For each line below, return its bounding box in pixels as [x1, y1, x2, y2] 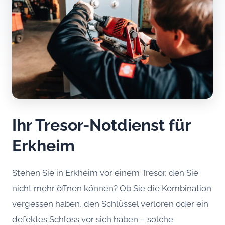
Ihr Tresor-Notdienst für [12, 116, 190, 135]
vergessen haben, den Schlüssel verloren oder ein [12, 199, 208, 209]
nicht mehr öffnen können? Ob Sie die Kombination [12, 183, 211, 194]
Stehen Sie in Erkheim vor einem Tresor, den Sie [12, 168, 198, 178]
